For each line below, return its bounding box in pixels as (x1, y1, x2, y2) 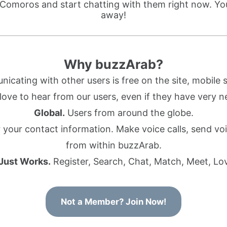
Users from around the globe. (64, 107, 194, 118)
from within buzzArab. (65, 140, 162, 150)
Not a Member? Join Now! (61, 197, 166, 207)
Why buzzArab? (64, 57, 163, 72)
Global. (33, 107, 65, 118)
